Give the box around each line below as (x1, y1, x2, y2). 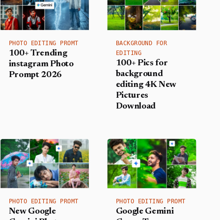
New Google (8, 207, 56, 217)
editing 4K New (115, 81, 177, 90)
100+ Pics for (115, 59, 168, 68)
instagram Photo (8, 60, 74, 69)
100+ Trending (8, 49, 67, 58)
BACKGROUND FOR (115, 40, 167, 47)
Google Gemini (115, 207, 174, 217)
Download (115, 102, 156, 111)
